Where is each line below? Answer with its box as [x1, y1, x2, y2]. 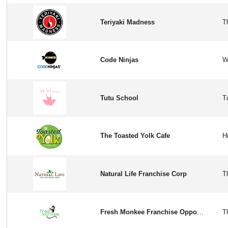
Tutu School [100, 94, 139, 102]
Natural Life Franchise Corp [100, 169, 187, 178]
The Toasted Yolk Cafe [100, 132, 170, 140]
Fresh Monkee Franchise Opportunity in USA [197, 208, 204, 216]
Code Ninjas [100, 56, 139, 64]
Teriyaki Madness [100, 18, 155, 26]
